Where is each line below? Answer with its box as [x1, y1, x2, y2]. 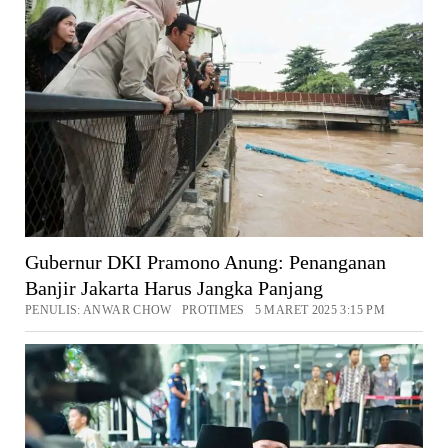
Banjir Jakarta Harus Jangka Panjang [24, 277, 323, 300]
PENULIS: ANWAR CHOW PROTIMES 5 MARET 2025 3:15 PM [24, 303, 385, 318]
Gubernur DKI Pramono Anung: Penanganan [24, 251, 386, 274]
